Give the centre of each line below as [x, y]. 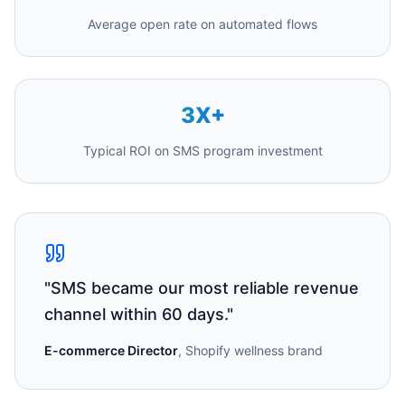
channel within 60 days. [136, 314]
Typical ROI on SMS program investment [202, 151]
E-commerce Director [111, 350]
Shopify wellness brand [254, 350]
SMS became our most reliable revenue [205, 288]
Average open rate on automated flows [202, 24]
